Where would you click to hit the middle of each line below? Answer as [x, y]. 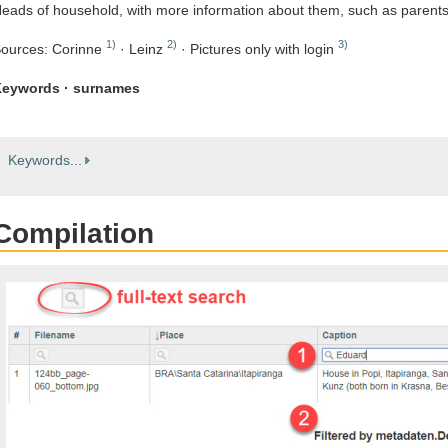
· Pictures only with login [257, 49]
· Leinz [141, 49]
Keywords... [45, 159]
